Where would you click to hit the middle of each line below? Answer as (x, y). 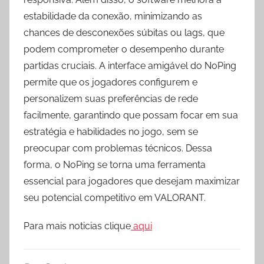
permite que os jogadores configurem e (110, 82)
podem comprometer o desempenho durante (124, 49)
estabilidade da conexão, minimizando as (113, 16)
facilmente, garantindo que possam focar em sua (131, 115)
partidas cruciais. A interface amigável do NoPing (130, 66)
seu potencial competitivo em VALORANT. (115, 198)
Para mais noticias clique (77, 226)
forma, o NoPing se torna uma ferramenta (115, 165)
